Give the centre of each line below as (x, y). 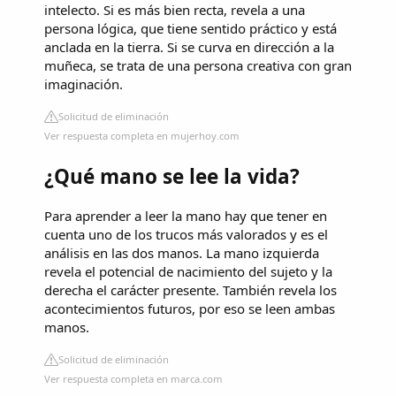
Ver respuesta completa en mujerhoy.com (142, 136)
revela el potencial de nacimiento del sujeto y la (188, 271)
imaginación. (84, 84)
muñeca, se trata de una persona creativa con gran (198, 66)
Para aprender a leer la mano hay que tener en (186, 215)
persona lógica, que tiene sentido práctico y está (190, 29)
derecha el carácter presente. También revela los (190, 289)
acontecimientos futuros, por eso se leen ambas (190, 308)
